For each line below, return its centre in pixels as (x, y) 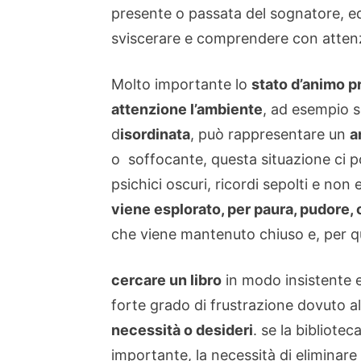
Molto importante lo (181, 84)
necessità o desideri (182, 330)
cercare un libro (166, 280)
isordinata (155, 134)
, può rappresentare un (270, 134)
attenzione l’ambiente (187, 109)
